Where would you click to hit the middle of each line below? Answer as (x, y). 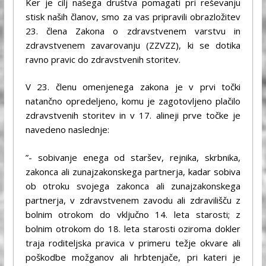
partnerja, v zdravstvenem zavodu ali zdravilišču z (133, 200)
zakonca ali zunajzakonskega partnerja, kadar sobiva (133, 171)
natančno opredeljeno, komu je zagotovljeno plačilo (133, 101)
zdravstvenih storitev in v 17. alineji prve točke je (133, 115)
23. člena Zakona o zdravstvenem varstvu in (133, 31)
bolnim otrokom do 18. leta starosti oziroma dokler (133, 228)
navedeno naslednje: (67, 130)
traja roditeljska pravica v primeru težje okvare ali (133, 243)
